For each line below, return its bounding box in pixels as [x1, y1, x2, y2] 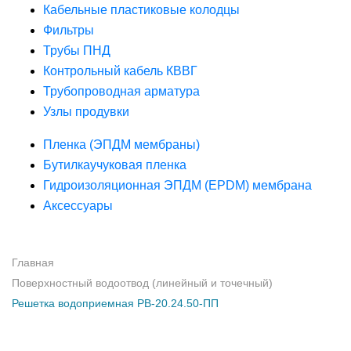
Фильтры [43, 24, 94, 37]
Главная [12, 256, 54, 269]
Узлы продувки [43, 105, 129, 118]
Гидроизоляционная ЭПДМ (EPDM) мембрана [43, 179, 312, 192]
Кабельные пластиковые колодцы [43, 3, 240, 16]
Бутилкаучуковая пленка [43, 158, 186, 172]
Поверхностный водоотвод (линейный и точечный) [12, 277, 273, 289]
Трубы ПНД [43, 44, 110, 57]
